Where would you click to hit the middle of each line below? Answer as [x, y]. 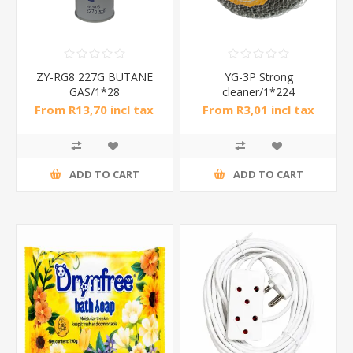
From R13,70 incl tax [95, 110]
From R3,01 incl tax [259, 110]
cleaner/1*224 [259, 91]
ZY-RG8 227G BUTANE [94, 76]
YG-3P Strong [258, 76]
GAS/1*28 [94, 91]
